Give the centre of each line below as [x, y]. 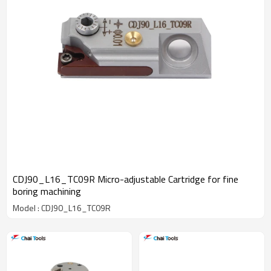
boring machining [47, 191]
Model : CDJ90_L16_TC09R [62, 208]
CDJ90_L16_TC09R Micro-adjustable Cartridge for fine [126, 179]
